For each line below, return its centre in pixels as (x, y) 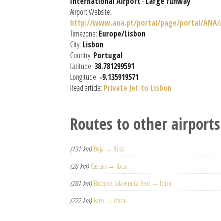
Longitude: (85, 77)
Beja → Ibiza (109, 149)
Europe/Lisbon (122, 34)
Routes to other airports (145, 124)
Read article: (87, 88)
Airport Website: (91, 12)
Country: (82, 55)
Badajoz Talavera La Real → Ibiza (132, 183)
